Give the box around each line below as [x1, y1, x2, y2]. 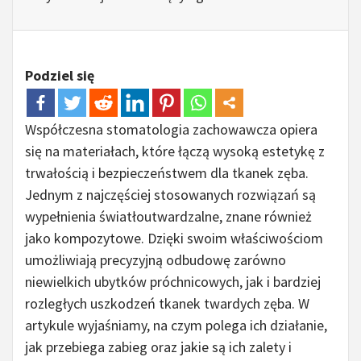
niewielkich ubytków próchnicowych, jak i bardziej [25, 272, 321, 292]
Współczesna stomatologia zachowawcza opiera [25, 120, 317, 139]
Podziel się [25, 66, 94, 85]
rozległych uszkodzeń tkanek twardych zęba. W [25, 294, 309, 313]
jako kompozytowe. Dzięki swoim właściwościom [25, 229, 323, 248]
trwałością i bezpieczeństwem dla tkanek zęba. [25, 164, 309, 183]
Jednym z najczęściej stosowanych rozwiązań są [25, 185, 316, 205]
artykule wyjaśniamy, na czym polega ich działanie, [25, 316, 327, 335]
